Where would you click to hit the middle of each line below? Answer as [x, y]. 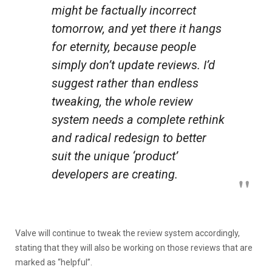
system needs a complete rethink [138, 119]
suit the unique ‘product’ [115, 156]
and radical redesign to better [129, 138]
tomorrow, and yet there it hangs [137, 28]
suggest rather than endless [125, 83]
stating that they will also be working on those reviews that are [134, 247]
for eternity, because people [124, 46]
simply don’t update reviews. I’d [133, 65]
